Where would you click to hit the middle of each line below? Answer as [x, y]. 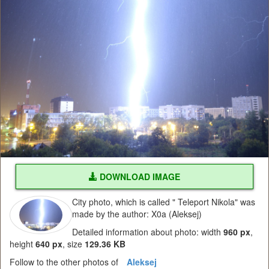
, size [74, 244]
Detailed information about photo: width [148, 232]
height [23, 244]
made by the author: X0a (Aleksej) [137, 214]
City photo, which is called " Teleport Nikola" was [164, 202]
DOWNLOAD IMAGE [139, 177]
